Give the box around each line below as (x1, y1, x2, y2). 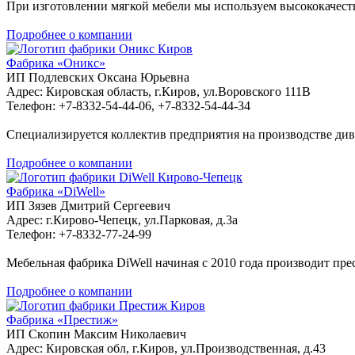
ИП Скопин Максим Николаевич (6, 326, 186, 341)
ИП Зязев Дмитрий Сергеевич (6, 198, 170, 212)
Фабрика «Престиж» (6, 312, 118, 326)
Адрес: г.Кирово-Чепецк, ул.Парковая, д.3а (6, 212, 238, 227)
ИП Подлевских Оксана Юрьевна (6, 70, 189, 84)
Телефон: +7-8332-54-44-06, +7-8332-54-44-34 (6, 98, 250, 113)
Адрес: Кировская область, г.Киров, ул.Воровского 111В (6, 84, 311, 98)
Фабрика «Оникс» (6, 55, 105, 70)
